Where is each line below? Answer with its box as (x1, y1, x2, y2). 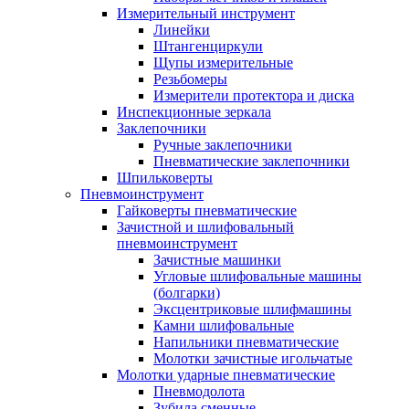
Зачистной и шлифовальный (117, 219, 294, 235)
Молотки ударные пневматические (117, 367, 335, 383)
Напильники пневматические (153, 334, 339, 350)
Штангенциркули (153, 38, 263, 54)
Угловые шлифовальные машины (153, 268, 362, 284)
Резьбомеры (153, 71, 227, 87)
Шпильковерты (117, 170, 213, 185)
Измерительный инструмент (117, 5, 295, 21)
